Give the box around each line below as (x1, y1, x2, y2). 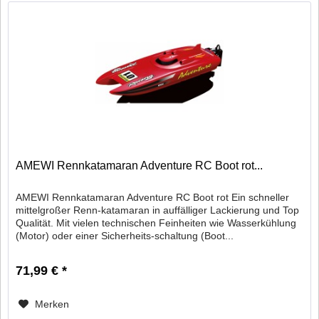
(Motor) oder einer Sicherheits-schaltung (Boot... (16, 230, 234, 242)
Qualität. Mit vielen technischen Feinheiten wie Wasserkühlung (16, 217, 297, 229)
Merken (35, 298, 70, 310)
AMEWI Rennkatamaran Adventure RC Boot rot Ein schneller (16, 192, 290, 204)
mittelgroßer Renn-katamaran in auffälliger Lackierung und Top (16, 204, 300, 216)
